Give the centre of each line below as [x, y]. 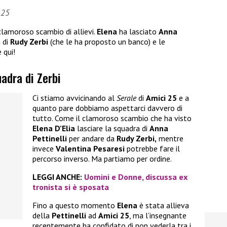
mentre [170, 139]
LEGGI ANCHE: [57, 177]
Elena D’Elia [54, 128]
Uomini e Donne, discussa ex [136, 177]
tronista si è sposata [71, 187]
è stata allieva [163, 205]
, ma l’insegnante [158, 216]
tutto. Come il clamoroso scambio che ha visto [112, 118]
